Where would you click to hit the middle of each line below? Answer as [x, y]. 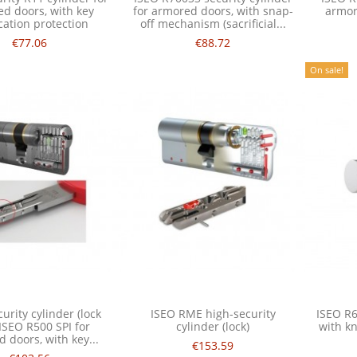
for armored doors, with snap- [213, 11]
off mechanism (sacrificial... [213, 24]
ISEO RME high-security [213, 314]
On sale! [326, 70]
